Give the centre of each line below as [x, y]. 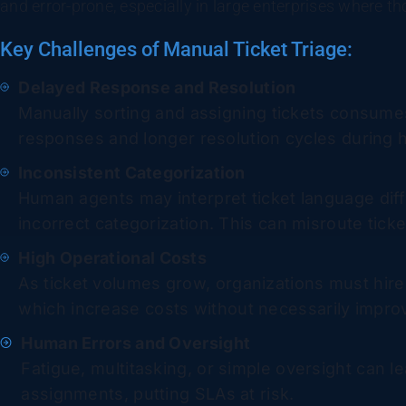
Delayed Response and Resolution [157, 87]
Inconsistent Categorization [131, 172]
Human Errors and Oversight [136, 343]
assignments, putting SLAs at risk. [160, 393]
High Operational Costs [113, 257]
